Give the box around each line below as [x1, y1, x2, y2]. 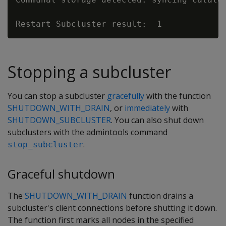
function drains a [127, 190, 193, 201]
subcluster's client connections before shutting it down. [8, 202, 217, 213]
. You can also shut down [111, 115, 204, 126]
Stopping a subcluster [8, 61, 171, 83]
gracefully [107, 90, 144, 101]
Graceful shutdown [8, 165, 115, 182]
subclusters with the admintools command [8, 127, 167, 138]
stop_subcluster [8, 140, 83, 149]
